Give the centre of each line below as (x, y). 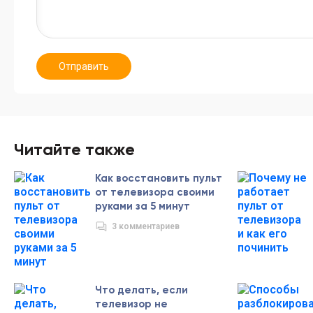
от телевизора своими (155, 192)
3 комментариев (146, 226)
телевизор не (131, 304)
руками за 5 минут (143, 206)
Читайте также (74, 149)
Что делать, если (141, 290)
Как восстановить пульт (159, 178)
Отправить (84, 66)
